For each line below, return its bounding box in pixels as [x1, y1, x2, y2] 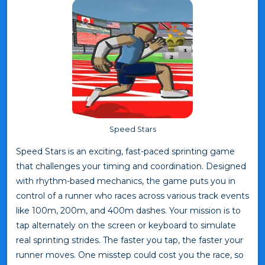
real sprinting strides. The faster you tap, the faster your [16, 234, 243, 245]
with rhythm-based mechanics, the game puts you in [16, 175, 235, 186]
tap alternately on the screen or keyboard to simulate [16, 219, 236, 231]
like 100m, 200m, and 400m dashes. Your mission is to [16, 205, 241, 216]
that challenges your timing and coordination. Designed [16, 160, 246, 172]
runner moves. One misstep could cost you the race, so [16, 249, 244, 260]
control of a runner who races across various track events [16, 190, 249, 201]
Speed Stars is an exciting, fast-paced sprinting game [16, 146, 235, 157]
